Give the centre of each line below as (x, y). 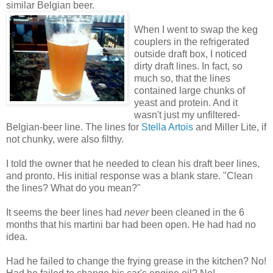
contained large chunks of (190, 90)
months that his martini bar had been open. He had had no (131, 224)
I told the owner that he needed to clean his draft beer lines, (133, 163)
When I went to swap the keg (196, 29)
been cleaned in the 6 (198, 212)
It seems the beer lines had (65, 212)
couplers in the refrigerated (192, 41)
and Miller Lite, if (230, 127)
